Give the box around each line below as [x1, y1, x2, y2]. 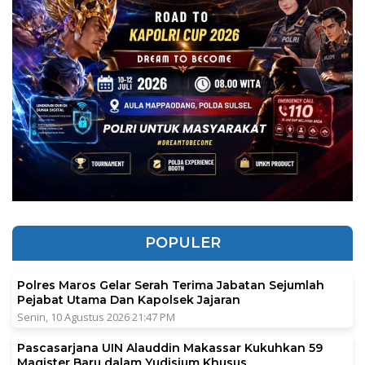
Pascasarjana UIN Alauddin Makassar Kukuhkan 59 [17, 340, 323, 355]
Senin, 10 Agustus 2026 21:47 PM [17, 309, 175, 324]
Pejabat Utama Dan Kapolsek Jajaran [17, 292, 240, 307]
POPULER [144, 233, 221, 252]
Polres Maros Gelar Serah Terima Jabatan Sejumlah [17, 277, 324, 292]
